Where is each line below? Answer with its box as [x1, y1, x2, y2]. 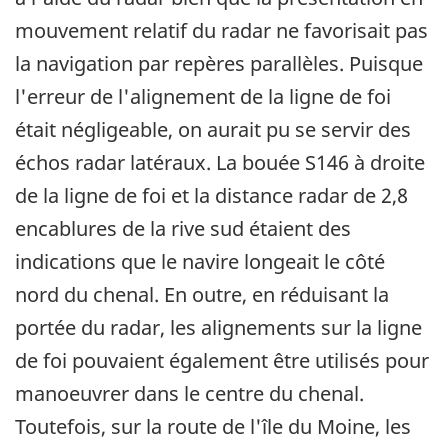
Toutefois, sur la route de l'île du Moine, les [15, 412, 411, 440]
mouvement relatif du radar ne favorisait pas [15, 16, 428, 44]
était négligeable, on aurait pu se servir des [15, 115, 411, 143]
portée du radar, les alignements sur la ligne [15, 313, 422, 341]
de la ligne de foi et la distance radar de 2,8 [15, 181, 408, 209]
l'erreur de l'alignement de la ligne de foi [15, 82, 391, 110]
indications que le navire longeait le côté [15, 247, 385, 275]
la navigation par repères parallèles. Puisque [15, 49, 423, 77]
